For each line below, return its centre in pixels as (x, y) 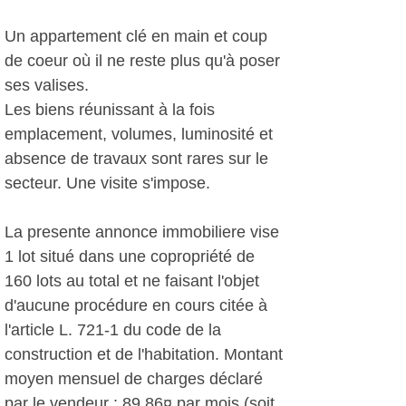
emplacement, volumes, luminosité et (139, 134)
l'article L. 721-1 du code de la (113, 330)
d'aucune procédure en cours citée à (136, 305)
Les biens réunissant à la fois (110, 110)
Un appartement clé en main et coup (136, 36)
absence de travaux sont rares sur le (136, 159)
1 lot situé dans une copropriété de (130, 256)
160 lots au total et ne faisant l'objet (132, 281)
